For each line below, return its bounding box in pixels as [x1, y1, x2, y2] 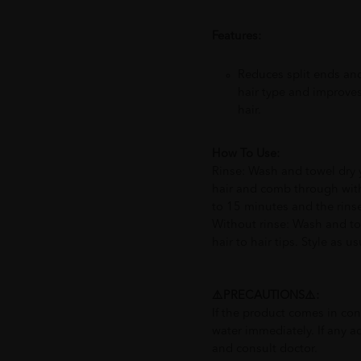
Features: [211, 30, 261, 43]
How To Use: [211, 147, 280, 160]
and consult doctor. [211, 342, 317, 355]
